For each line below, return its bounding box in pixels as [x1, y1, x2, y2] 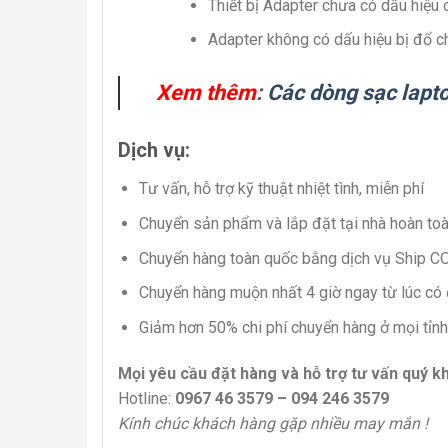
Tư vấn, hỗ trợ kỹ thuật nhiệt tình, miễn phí [138, 179, 424, 199]
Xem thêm [156, 80, 256, 106]
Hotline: [118, 388, 175, 408]
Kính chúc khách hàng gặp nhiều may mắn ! [118, 413, 428, 433]
